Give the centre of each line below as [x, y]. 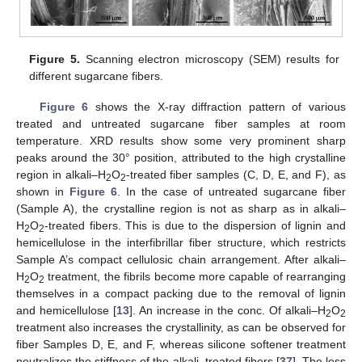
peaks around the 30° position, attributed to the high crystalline [181, 158]
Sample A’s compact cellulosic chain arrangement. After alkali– [181, 260]
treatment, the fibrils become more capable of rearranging [195, 277]
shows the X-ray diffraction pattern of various [217, 107]
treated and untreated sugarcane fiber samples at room [181, 124]
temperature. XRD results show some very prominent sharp [181, 141]
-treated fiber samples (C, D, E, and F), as [236, 175]
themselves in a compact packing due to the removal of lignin [181, 294]
